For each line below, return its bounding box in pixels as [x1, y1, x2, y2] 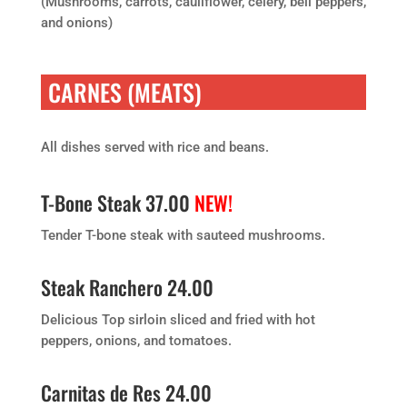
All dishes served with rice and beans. [40, 139, 269, 155]
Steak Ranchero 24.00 [40, 273, 213, 302]
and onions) [40, 15, 113, 31]
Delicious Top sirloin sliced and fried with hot [40, 312, 315, 328]
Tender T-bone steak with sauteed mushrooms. [40, 227, 325, 243]
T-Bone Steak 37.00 [40, 188, 194, 217]
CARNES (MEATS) [47, 74, 202, 110]
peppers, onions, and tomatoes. [40, 333, 232, 349]
